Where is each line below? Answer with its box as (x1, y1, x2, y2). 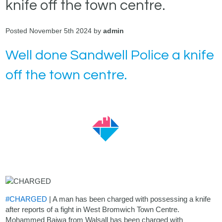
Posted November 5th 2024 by (5, 27, 104, 35)
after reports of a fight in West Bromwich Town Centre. (5, 205, 180, 214)
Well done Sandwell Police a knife (5, 48, 215, 62)
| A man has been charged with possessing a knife (47, 195, 211, 204)
